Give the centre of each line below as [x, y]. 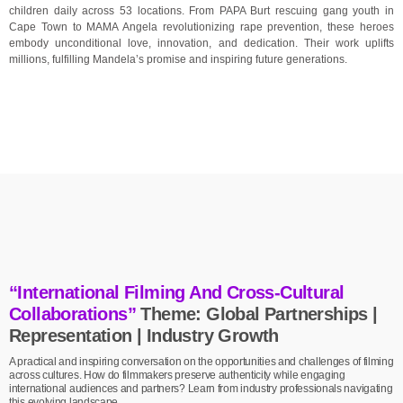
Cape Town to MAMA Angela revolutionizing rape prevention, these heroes [201, 27]
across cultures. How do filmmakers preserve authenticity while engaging [177, 376]
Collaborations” [72, 314]
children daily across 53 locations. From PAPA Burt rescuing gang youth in [201, 11]
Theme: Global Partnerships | [259, 314]
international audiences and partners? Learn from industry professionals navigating [201, 389]
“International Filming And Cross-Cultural [177, 293]
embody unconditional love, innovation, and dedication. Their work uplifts [201, 44]
